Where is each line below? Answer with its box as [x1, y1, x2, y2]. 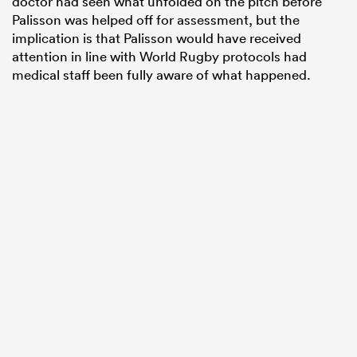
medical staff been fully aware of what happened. [12, 66, 311, 84]
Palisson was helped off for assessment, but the [12, 11, 300, 29]
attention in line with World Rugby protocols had [12, 48, 307, 65]
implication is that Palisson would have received [12, 29, 301, 47]
